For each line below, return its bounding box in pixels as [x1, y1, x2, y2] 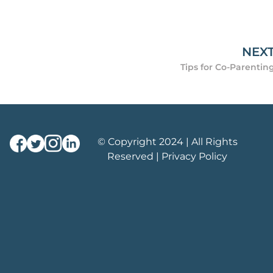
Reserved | [107, 151, 162, 162]
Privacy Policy [161, 151, 228, 162]
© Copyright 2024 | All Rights [97, 136, 238, 147]
